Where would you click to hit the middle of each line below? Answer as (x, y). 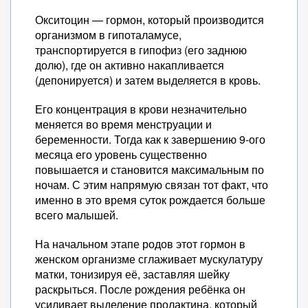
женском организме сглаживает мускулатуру (149, 259)
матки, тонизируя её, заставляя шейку (132, 274)
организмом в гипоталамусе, (108, 35)
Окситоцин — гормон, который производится (150, 20)
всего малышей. (77, 215)
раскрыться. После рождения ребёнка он (140, 289)
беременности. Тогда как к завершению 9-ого (150, 139)
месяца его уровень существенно (121, 154)
